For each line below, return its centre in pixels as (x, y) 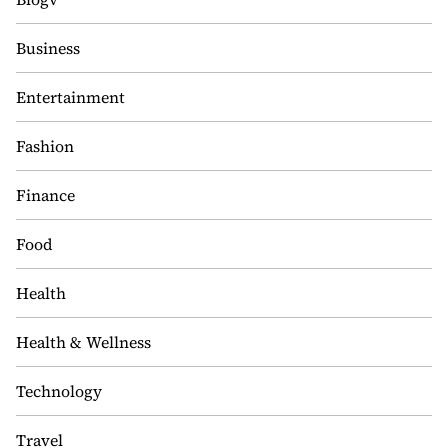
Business (48, 48)
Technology (59, 391)
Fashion (45, 146)
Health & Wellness (83, 342)
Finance (45, 195)
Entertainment (70, 97)
